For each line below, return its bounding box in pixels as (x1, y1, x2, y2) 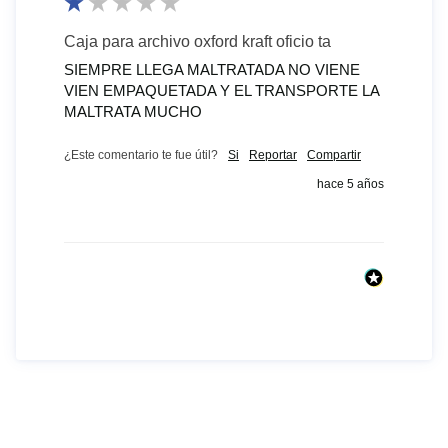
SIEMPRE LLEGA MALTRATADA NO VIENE (64, 61, 360, 79)
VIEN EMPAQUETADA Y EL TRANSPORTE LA (64, 82, 379, 100)
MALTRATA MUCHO (64, 103, 202, 121)
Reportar (249, 148, 297, 163)
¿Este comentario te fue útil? (64, 148, 218, 163)
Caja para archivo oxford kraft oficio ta (64, 33, 331, 51)
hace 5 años (317, 177, 384, 192)
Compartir (307, 148, 361, 163)
